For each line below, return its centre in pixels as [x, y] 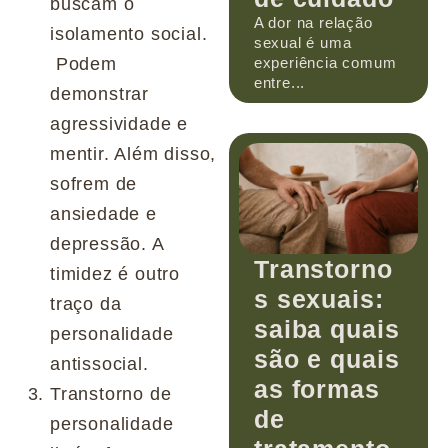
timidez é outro [115, 273]
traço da [86, 303]
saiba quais [326, 328]
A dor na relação [313, 23]
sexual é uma [302, 43]
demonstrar [100, 93]
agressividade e [119, 123]
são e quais [326, 358]
